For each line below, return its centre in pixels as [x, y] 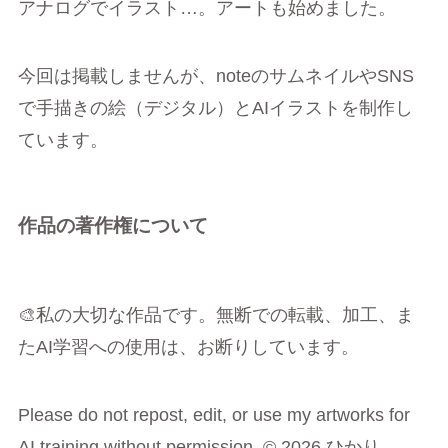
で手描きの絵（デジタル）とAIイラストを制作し [215, 108]
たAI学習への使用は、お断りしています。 [188, 346]
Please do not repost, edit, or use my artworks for [213, 414]
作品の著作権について [112, 225]
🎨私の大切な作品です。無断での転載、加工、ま [215, 314]
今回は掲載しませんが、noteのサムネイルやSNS [215, 76]
